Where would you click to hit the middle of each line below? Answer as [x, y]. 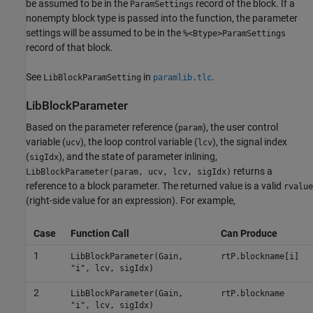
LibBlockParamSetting [92, 77]
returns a [252, 172]
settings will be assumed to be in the [104, 32]
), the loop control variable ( [139, 142]
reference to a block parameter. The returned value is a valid [155, 186]
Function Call [100, 234]
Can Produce [249, 234]
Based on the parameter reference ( [102, 128]
